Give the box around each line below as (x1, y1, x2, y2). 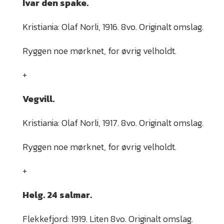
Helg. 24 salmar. (22, 187, 92, 201)
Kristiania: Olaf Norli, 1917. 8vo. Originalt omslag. (22, 115, 203, 129)
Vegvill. (22, 91, 54, 105)
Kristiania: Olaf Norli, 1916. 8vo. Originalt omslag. (22, 19, 203, 33)
